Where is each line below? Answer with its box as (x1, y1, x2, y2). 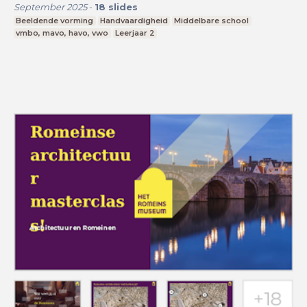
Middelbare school (174, 15, 249, 25)
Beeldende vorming (16, 15, 94, 25)
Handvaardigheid (99, 15, 168, 25)
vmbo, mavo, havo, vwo (16, 27, 109, 38)
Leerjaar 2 (114, 27, 155, 38)
